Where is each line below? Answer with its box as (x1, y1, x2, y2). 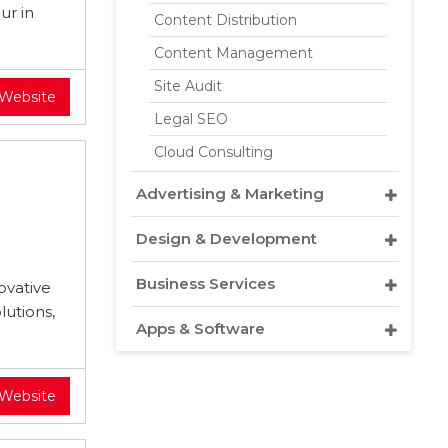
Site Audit (154, 77, 222, 95)
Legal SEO (154, 110, 228, 128)
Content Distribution (154, 11, 297, 29)
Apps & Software (136, 319, 265, 338)
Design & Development (136, 229, 317, 248)
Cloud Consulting (154, 143, 273, 161)
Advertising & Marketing (136, 184, 324, 203)
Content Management (154, 44, 313, 62)
